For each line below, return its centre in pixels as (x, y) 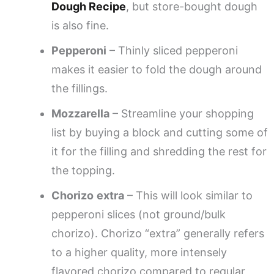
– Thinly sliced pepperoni (172, 50)
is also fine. (80, 25)
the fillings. (80, 88)
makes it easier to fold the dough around (157, 69)
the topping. (83, 170)
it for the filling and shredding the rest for (159, 151)
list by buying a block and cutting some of (160, 132)
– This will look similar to (188, 195)
